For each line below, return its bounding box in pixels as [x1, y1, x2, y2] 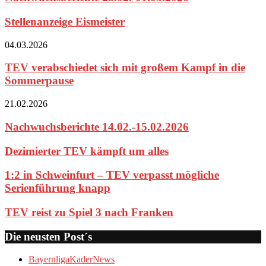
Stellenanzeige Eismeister [5, 15, 125, 28]
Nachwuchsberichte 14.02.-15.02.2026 [5, 120, 189, 133]
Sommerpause [5, 74, 74, 87]
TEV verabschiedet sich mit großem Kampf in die [5, 61, 245, 74]
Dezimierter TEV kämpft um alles [5, 144, 169, 157]
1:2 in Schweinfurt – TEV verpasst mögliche [5, 169, 219, 182]
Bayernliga [28, 254, 69, 265]
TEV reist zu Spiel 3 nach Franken [5, 206, 173, 218]
